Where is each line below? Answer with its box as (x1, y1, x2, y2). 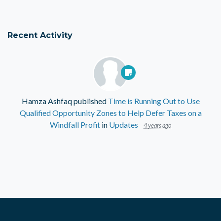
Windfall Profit (50, 120, 100, 129)
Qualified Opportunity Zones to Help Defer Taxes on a (19, 108, 202, 117)
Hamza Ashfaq (21, 96, 72, 106)
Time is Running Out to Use (108, 96, 200, 106)
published (72, 96, 108, 106)
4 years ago (144, 121, 171, 129)
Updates (109, 120, 138, 129)
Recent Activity (7, 30, 73, 40)
